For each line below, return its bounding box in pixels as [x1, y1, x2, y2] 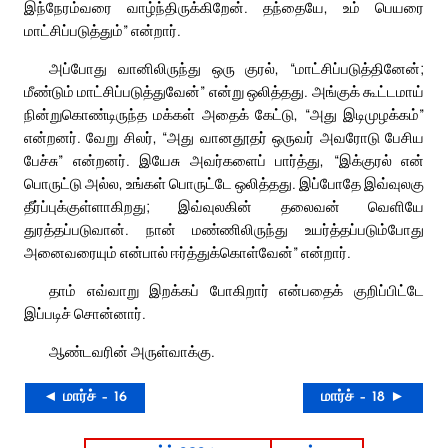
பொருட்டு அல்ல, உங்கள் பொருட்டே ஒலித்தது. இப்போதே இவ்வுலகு [24, 173, 424, 194]
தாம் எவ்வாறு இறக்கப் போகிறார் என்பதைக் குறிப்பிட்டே [49, 280, 424, 301]
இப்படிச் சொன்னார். [24, 303, 146, 324]
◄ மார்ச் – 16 [43, 390, 127, 406]
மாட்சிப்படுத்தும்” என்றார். [24, 20, 181, 41]
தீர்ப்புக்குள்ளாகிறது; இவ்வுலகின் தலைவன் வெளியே [24, 196, 424, 217]
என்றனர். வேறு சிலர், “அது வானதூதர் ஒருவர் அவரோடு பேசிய [24, 127, 424, 148]
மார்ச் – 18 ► [321, 390, 405, 406]
